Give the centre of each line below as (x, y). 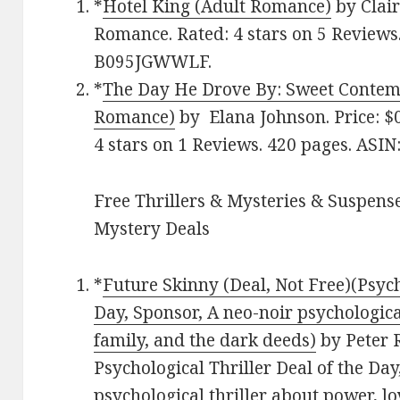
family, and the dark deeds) (205, 340)
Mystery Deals (152, 229)
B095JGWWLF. (153, 62)
